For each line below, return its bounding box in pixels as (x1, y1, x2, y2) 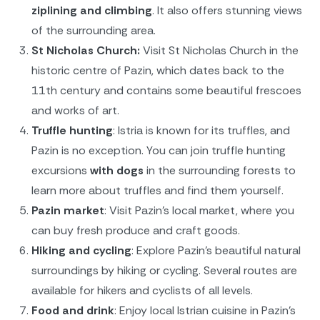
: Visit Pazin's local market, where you (104, 203, 294, 219)
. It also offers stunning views (152, 3, 302, 19)
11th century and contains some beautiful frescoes (31, 83, 301, 99)
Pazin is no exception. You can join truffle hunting (31, 143, 286, 159)
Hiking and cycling (31, 243, 131, 259)
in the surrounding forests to (144, 163, 296, 179)
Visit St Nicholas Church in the (140, 43, 299, 59)
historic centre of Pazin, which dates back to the (31, 63, 284, 79)
